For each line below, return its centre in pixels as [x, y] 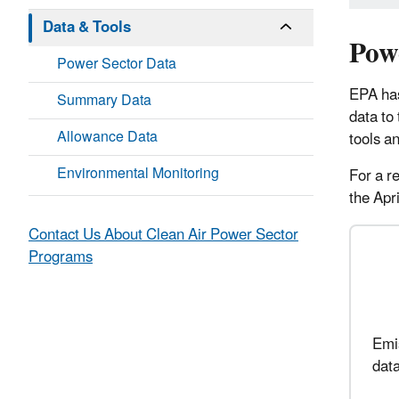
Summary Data [104, 101]
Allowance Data [107, 138]
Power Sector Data [117, 65]
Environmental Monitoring [138, 174]
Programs [61, 258]
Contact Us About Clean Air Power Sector [163, 236]
